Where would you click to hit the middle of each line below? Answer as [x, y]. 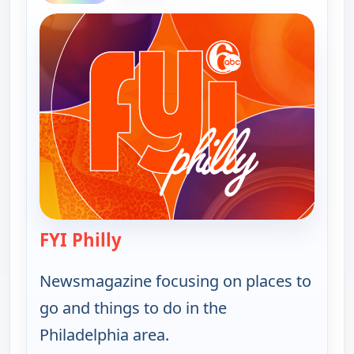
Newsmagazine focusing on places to [175, 281]
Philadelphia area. [104, 334]
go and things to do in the [133, 307]
